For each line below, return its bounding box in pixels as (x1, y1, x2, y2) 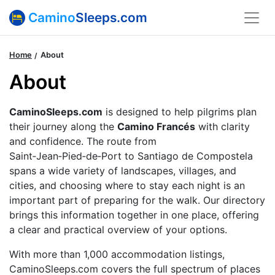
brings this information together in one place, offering (9, 209, 259, 222)
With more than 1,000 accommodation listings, (9, 248, 225, 261)
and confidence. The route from (9, 135, 157, 148)
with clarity (195, 120, 250, 133)
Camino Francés (117, 120, 195, 133)
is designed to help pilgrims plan (103, 106, 257, 118)
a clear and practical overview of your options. (9, 223, 227, 236)
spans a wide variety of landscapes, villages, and (9, 165, 236, 177)
